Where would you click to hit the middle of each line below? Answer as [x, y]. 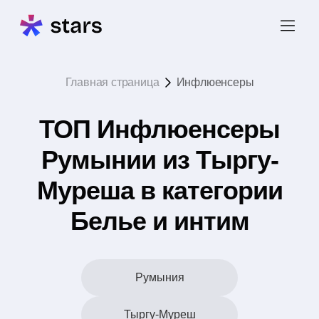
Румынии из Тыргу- [159, 160]
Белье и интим [159, 221]
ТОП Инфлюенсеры [159, 129]
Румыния [159, 277]
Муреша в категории [159, 190]
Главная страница [112, 82]
